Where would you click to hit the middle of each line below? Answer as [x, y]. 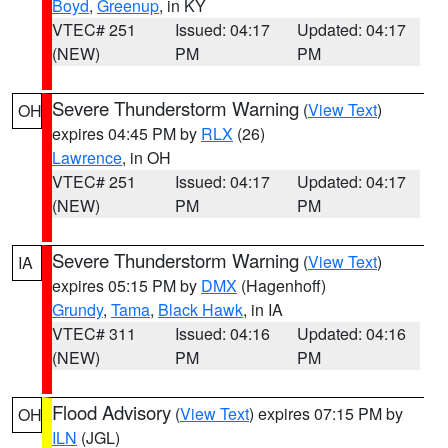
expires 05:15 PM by [126, 285]
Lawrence [87, 157]
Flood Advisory [111, 412]
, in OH [146, 157]
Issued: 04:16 [222, 333]
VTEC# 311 [94, 333]
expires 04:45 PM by [126, 133]
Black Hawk [200, 309]
